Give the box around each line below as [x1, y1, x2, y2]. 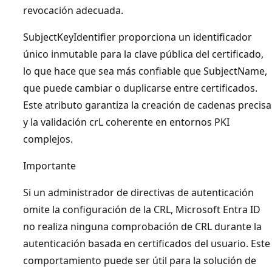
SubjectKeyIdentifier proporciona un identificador [23, 30, 252, 44]
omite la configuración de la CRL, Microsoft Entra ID [23, 202, 260, 216]
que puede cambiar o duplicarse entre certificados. [23, 81, 257, 95]
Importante [23, 158, 76, 172]
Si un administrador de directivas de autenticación [23, 185, 254, 199]
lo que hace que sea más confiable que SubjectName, [23, 64, 267, 78]
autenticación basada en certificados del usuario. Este [23, 236, 270, 250]
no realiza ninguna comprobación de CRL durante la [23, 219, 262, 233]
